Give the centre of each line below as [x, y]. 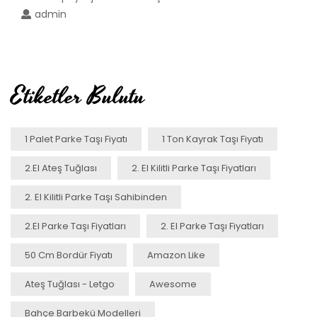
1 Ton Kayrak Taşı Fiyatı [213, 139]
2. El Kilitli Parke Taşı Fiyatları [194, 168]
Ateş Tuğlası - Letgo [70, 284]
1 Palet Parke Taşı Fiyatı [76, 139]
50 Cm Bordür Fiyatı [69, 255]
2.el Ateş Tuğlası [61, 168]
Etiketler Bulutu [78, 96]
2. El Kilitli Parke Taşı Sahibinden [96, 197]
